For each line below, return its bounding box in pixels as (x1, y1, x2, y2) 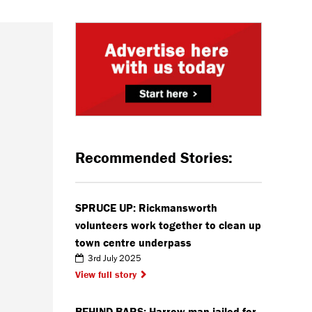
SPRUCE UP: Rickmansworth (75, 200, 217, 214)
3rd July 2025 (84, 251, 141, 264)
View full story (75, 268, 136, 281)
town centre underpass (75, 235, 192, 249)
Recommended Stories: (75, 148, 233, 167)
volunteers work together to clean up (75, 217, 261, 232)
